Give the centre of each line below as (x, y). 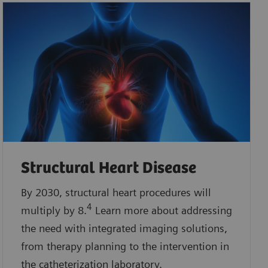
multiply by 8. (54, 210)
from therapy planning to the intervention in (125, 246)
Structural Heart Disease (108, 168)
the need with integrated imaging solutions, (124, 228)
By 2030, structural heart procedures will (116, 192)
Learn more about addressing (162, 210)
